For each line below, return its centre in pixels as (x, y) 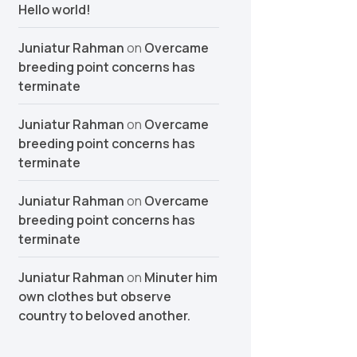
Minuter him (180, 277)
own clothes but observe (94, 296)
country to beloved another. (104, 316)
